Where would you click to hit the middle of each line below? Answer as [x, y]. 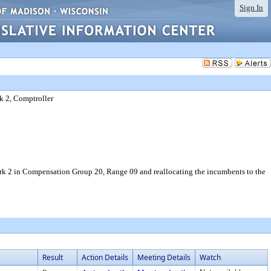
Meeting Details [164, 257]
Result [53, 257]
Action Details [105, 257]
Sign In [251, 8]
